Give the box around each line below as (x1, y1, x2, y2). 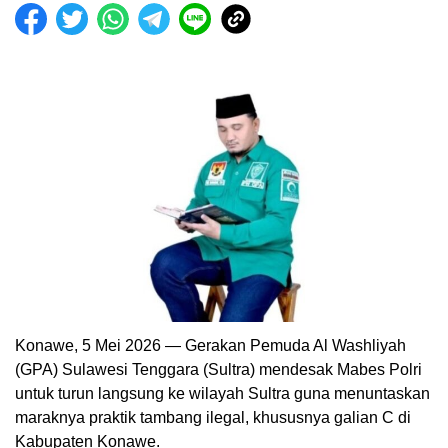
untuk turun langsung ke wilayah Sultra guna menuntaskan (15, 385, 430, 403)
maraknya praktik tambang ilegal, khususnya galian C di (15, 409, 411, 427)
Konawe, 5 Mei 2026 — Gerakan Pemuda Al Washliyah (15, 337, 406, 355)
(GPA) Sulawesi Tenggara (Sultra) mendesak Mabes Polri (15, 361, 422, 379)
